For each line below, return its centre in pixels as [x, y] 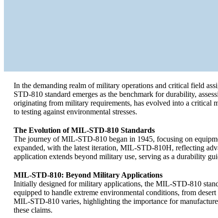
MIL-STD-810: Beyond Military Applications [88, 175]
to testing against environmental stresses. [75, 112]
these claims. [33, 210]
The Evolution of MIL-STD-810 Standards [84, 130]
